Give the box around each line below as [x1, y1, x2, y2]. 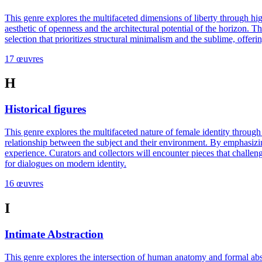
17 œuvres [5, 53, 43, 64]
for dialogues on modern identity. [5, 158, 126, 169]
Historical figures [5, 103, 86, 116]
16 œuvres [5, 178, 43, 189]
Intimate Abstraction [5, 227, 104, 240]
